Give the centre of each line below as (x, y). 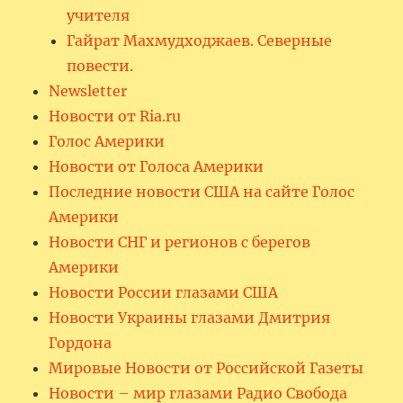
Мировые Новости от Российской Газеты (206, 368)
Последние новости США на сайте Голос (202, 192)
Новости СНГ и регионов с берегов (180, 242)
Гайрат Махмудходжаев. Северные (200, 41)
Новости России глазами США (164, 293)
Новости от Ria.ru (115, 116)
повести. (100, 66)
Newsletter (88, 91)
